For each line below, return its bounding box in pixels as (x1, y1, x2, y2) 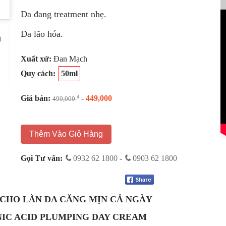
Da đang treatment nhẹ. (21, 9, 107, 19)
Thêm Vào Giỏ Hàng (29, 130, 103, 138)
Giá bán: (21, 94, 51, 102)
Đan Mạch (53, 54, 88, 63)
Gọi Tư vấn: (21, 154, 63, 162)
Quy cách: (21, 69, 58, 78)
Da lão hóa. (21, 29, 64, 39)
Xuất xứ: (21, 54, 54, 63)
